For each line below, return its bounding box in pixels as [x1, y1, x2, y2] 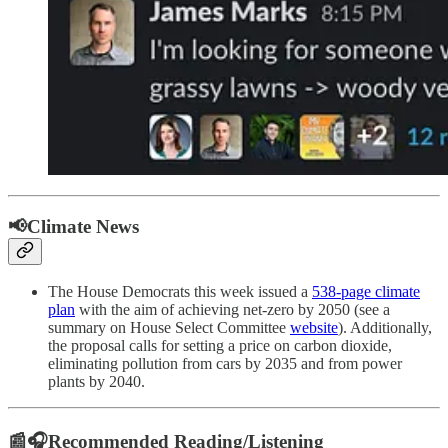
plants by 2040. [48, 373, 145, 391]
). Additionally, [338, 319, 432, 337]
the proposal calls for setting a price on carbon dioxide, [48, 337, 392, 355]
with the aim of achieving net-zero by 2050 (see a [75, 301, 390, 319]
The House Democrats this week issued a [48, 283, 312, 301]
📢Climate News [8, 215, 139, 237]
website [290, 319, 338, 337]
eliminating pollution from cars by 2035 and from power [48, 355, 402, 373]
